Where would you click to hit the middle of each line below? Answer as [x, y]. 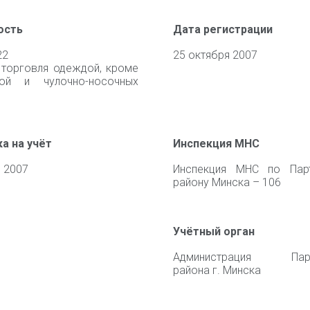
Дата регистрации [223, 29]
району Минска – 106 [227, 182]
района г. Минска [217, 270]
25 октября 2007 [215, 55]
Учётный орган [214, 231]
